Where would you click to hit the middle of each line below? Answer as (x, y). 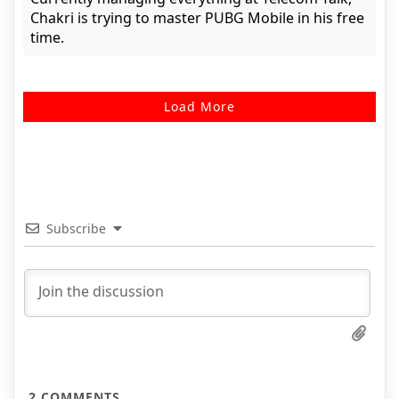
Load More (199, 107)
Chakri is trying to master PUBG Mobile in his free (197, 18)
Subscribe (76, 229)
